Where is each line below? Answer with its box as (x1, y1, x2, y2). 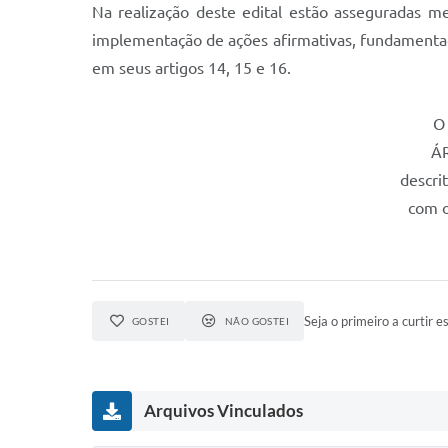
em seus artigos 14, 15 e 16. (92, 59, 291, 77)
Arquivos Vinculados (144, 400, 303, 421)
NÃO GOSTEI (224, 315, 290, 327)
